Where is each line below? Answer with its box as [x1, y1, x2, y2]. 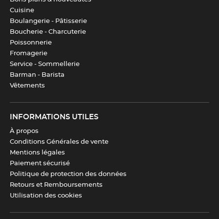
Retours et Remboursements [10, 182, 103, 188]
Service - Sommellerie [10, 61, 80, 67]
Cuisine [10, 7, 34, 14]
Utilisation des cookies [10, 193, 82, 199]
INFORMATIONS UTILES [10, 113, 98, 121]
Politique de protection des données [10, 171, 127, 177]
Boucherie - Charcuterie [10, 29, 86, 35]
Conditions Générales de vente [10, 139, 109, 145]
